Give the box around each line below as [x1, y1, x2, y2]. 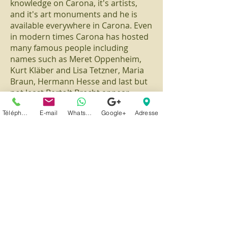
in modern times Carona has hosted [10, 31, 149, 42]
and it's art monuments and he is [10, 9, 137, 20]
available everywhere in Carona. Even [10, 20, 152, 31]
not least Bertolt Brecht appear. [10, 87, 131, 98]
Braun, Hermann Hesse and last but [10, 76, 148, 87]
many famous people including [10, 42, 128, 53]
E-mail [40, 108, 58, 117]
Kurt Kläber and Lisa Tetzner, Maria [10, 65, 144, 76]
